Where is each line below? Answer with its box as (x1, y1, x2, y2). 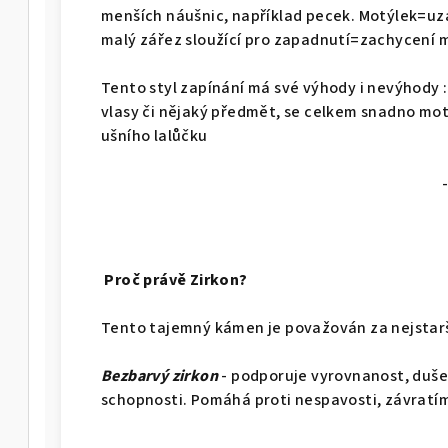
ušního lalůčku (101, 125, 208, 148)
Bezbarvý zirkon (101, 365, 218, 388)
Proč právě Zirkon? (101, 269, 251, 292)
